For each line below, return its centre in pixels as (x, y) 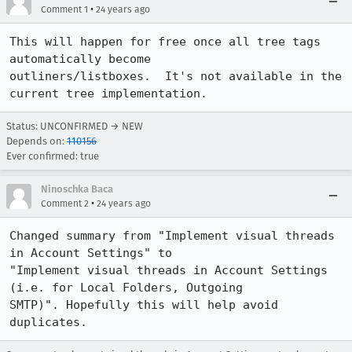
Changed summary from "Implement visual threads (172, 236)
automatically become (80, 59)
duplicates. (48, 322)
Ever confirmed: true (53, 156)
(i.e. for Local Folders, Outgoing (126, 288)
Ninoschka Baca (77, 189)
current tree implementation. (108, 93)
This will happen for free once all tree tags (165, 42)
